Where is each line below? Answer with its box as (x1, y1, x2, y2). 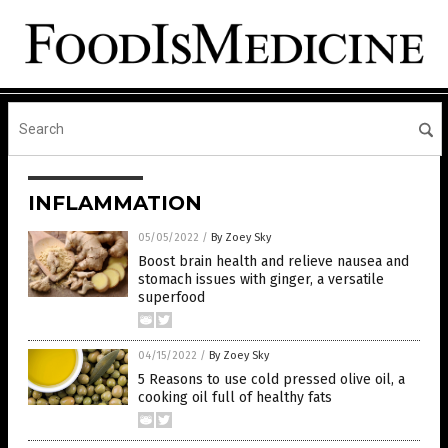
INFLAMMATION (28, 190, 202, 215)
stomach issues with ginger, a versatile (138, 270, 384, 288)
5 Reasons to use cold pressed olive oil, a (138, 370, 405, 388)
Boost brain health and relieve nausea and (138, 252, 409, 270)
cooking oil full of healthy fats (138, 388, 332, 406)
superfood (138, 288, 205, 306)
